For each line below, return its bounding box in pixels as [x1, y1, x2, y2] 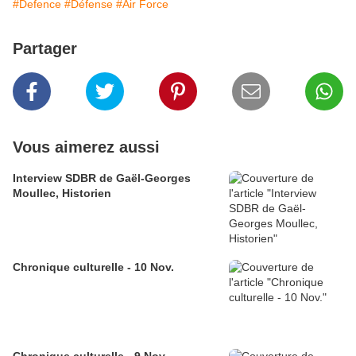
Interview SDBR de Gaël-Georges [13, 172, 191, 185]
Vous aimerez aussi [13, 138, 160, 157]
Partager [13, 40, 77, 58]
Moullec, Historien [13, 187, 111, 200]
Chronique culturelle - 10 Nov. [13, 261, 174, 274]
